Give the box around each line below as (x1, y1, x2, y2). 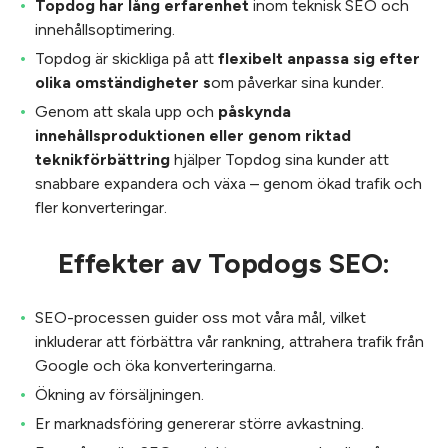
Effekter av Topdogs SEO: (58, 246, 390, 280)
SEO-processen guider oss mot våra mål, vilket (35, 308, 366, 327)
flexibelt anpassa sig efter (214, 49, 420, 68)
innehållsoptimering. (35, 20, 175, 39)
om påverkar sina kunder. (211, 73, 384, 92)
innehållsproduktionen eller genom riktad (35, 126, 351, 145)
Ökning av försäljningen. (35, 385, 204, 404)
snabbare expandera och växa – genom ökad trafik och (35, 174, 422, 193)
